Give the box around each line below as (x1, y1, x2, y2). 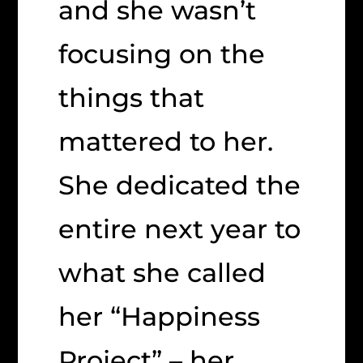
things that (58, 82, 205, 114)
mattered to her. (58, 126, 274, 158)
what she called (58, 257, 267, 289)
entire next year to (58, 213, 301, 246)
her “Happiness (58, 301, 261, 333)
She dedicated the (58, 169, 301, 202)
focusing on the (58, 38, 266, 70)
